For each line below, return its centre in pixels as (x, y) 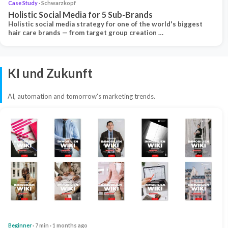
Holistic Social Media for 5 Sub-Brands (80, 14)
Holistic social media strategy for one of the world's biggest (105, 24)
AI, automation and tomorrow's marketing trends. (82, 96)
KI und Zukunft (50, 73)
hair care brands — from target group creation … (86, 32)
